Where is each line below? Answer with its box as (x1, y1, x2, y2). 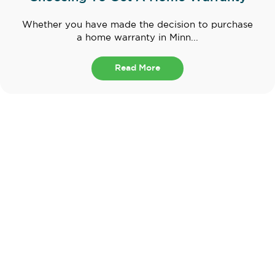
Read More (115, 64, 160, 72)
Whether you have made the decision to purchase (22, 21, 253, 29)
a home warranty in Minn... (77, 34, 198, 42)
